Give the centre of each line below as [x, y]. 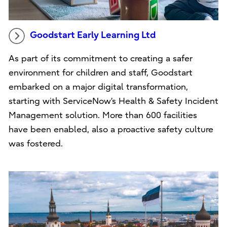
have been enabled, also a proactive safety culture [111, 129]
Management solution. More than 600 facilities [103, 115]
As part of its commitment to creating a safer [100, 58]
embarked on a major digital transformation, [98, 87]
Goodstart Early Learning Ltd [92, 35]
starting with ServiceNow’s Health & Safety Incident [113, 101]
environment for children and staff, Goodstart [100, 72]
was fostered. [35, 143]
